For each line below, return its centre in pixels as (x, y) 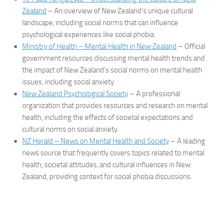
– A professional (154, 94)
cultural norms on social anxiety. (71, 129)
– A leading (187, 141)
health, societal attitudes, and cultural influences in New (106, 165)
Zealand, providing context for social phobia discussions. (107, 177)
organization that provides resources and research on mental (115, 106)
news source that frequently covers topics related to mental (113, 153)
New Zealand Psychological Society (75, 94)
